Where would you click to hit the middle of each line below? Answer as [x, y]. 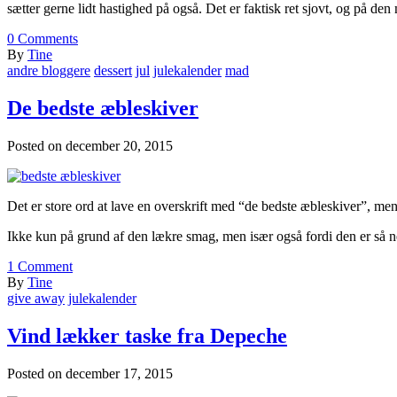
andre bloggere [49, 71]
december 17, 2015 [119, 373]
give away [36, 299]
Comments [46, 39]
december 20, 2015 [119, 146]
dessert [113, 71]
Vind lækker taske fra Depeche [147, 336]
